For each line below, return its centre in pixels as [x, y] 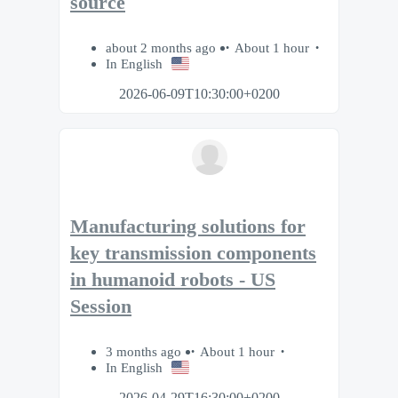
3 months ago [145, 351]
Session [101, 306]
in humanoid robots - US [173, 279]
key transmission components [193, 253]
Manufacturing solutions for [188, 226]
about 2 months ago [163, 48]
